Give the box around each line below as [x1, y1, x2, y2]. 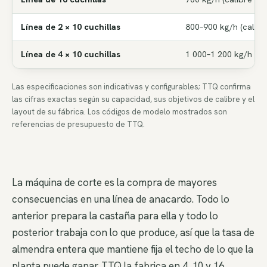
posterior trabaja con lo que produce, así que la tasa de [12, 226, 254, 240]
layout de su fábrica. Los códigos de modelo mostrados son [12, 106, 227, 117]
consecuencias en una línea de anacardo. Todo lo [12, 193, 229, 206]
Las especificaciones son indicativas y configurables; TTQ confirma [12, 81, 251, 92]
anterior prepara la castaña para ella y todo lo [12, 209, 218, 223]
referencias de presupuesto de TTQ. [12, 119, 145, 129]
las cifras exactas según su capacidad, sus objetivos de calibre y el [12, 94, 254, 104]
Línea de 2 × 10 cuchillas [21, 21, 121, 33]
